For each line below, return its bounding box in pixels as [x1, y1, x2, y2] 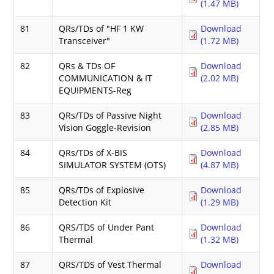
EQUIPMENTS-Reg [59, 84, 132, 96]
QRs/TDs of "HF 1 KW [59, 22, 144, 34]
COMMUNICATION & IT [59, 72, 153, 84]
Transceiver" [59, 34, 111, 46]
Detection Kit [59, 196, 112, 208]
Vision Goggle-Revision [59, 121, 152, 133]
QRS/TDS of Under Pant [59, 221, 155, 233]
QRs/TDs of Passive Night [59, 109, 162, 121]
